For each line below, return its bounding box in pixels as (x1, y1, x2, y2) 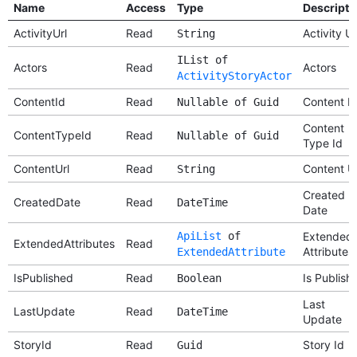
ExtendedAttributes (13, 236, 115, 250)
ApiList (176, 229, 222, 242)
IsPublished (13, 270, 73, 284)
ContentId (13, 94, 65, 108)
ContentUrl (13, 161, 69, 175)
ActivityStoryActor (176, 69, 292, 82)
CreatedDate (13, 194, 80, 209)
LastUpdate (13, 304, 75, 318)
